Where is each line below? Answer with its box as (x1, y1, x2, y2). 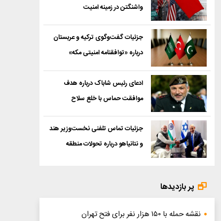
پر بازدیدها (160, 180, 196, 194)
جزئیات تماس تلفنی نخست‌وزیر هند (49, 123, 143, 134)
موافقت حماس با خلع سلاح (71, 93, 143, 104)
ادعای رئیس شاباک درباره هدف (63, 77, 143, 89)
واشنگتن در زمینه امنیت (83, 1, 143, 13)
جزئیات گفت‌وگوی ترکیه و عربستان (53, 32, 143, 43)
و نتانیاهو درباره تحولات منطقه (66, 139, 143, 149)
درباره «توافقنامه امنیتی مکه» (68, 47, 143, 58)
